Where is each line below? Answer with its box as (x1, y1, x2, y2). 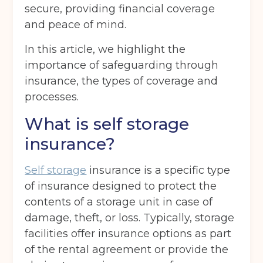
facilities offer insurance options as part (25, 227, 232, 241)
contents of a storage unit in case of (25, 195, 213, 209)
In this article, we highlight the (25, 43, 186, 56)
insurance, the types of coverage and (25, 75, 218, 88)
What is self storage (25, 114, 190, 134)
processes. (25, 90, 79, 104)
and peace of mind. (25, 18, 127, 32)
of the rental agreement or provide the (25, 243, 229, 257)
